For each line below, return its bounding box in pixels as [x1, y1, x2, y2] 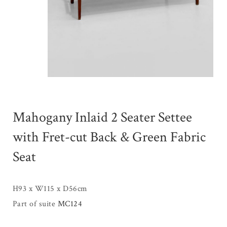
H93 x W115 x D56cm [13, 183, 88, 195]
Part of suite [13, 199, 58, 210]
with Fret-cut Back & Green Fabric [13, 128, 206, 147]
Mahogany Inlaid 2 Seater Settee [13, 108, 192, 127]
